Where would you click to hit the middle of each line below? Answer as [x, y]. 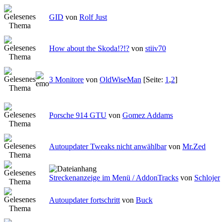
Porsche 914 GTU [78, 115]
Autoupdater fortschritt [84, 200]
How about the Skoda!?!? [89, 49]
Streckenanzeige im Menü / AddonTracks [114, 178]
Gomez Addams [148, 115]
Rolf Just [93, 17]
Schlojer [207, 178]
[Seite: [154, 80]
